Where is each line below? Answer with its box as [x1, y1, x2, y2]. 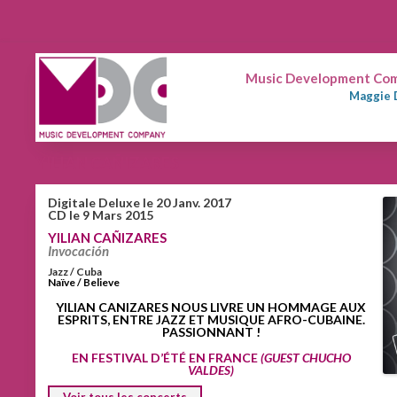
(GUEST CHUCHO [260, 350, 351, 365]
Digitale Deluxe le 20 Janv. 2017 [48, 195, 231, 210]
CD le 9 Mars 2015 [48, 207, 153, 222]
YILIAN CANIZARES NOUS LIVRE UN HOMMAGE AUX [56, 300, 366, 315]
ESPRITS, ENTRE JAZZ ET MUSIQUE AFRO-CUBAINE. [57, 312, 365, 327]
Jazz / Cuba [48, 265, 102, 278]
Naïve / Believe [48, 276, 120, 289]
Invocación [48, 243, 109, 259]
